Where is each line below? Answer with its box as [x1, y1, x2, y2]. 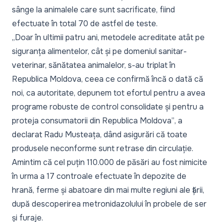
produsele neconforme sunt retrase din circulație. [12, 143, 193, 154]
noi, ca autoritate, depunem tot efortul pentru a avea [12, 87, 205, 98]
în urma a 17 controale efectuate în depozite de [12, 170, 186, 181]
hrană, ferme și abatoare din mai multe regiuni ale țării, [12, 184, 204, 195]
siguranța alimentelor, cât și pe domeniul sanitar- [12, 46, 187, 56]
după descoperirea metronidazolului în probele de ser [12, 198, 207, 209]
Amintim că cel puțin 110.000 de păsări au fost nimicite [12, 157, 207, 167]
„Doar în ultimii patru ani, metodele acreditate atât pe [12, 32, 205, 43]
